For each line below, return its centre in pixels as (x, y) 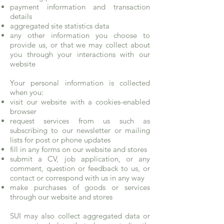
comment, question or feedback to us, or (80, 168)
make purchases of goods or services (80, 187)
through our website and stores (61, 197)
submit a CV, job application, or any (80, 159)
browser (23, 111)
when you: (27, 92)
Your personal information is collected (80, 83)
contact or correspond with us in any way (77, 178)
